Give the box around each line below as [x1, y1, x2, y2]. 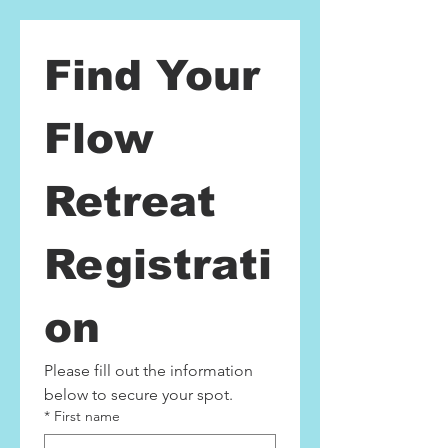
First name [54, 407, 120, 425]
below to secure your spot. [44, 385, 233, 404]
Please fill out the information [44, 361, 253, 380]
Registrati [44, 241, 272, 288]
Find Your [44, 52, 260, 99]
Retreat [44, 178, 216, 225]
